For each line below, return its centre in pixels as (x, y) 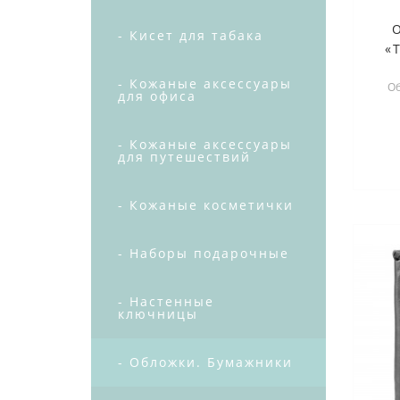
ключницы (158, 314)
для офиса (157, 96)
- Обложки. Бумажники (205, 362)
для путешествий (184, 157)
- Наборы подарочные (204, 253)
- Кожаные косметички (206, 205)
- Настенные (166, 301)
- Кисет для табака (191, 35)
